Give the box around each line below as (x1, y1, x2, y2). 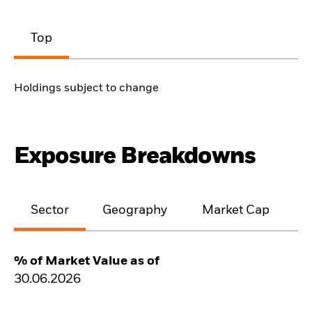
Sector (31, 203, 69, 217)
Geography (102, 203, 168, 217)
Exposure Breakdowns (14, 145, 256, 169)
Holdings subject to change (14, 83, 159, 95)
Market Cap (201, 203, 270, 217)
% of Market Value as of (14, 254, 159, 267)
